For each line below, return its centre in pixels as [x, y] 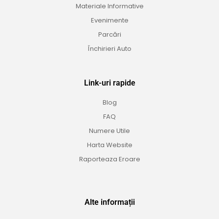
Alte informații [109, 202]
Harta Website [109, 145]
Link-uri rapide [109, 83]
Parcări [109, 35]
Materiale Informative [109, 6]
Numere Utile [109, 131]
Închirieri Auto [109, 49]
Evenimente [109, 21]
